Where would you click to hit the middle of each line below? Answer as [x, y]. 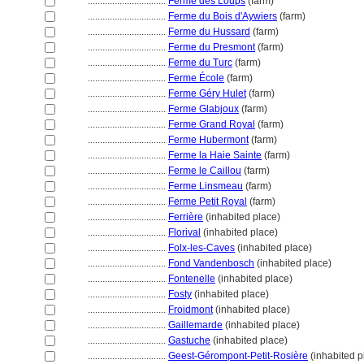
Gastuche [189, 340]
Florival [184, 232]
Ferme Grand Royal [212, 124]
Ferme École [196, 78]
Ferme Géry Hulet [207, 93]
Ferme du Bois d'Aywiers [223, 16]
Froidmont [191, 310]
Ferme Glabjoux [204, 109]
